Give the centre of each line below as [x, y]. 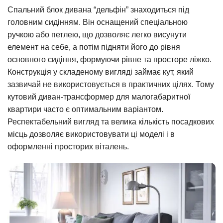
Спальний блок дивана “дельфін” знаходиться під [98, 9]
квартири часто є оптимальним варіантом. [85, 109]
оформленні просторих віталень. [68, 146]
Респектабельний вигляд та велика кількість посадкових [111, 121]
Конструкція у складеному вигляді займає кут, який [101, 72]
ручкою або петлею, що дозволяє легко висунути [97, 34]
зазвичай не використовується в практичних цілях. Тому [111, 84]
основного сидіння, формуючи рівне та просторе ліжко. [110, 59]
